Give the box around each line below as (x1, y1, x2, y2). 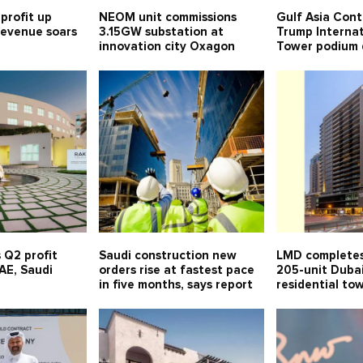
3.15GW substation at (98, 26, 224, 39)
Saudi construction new (98, 250, 237, 263)
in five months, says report (98, 279, 253, 292)
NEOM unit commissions (98, 11, 237, 24)
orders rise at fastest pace (98, 264, 254, 277)
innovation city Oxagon (98, 41, 235, 53)
